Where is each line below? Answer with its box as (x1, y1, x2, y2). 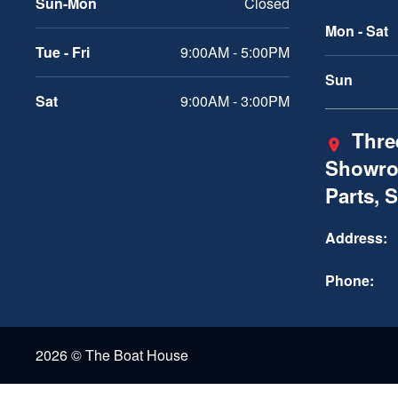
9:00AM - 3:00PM (180, 91, 290, 112)
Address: (325, 227, 387, 249)
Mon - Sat (325, 20, 388, 42)
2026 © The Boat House (36, 345, 188, 366)
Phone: (325, 270, 374, 291)
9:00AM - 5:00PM (180, 42, 290, 63)
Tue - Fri (36, 42, 90, 63)
